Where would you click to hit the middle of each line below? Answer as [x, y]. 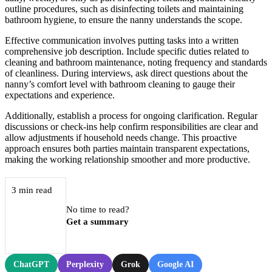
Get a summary [98, 222]
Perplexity [85, 265]
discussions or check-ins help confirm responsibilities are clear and [131, 127]
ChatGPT [31, 265]
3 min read [32, 190]
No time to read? [98, 210]
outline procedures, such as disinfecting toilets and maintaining [124, 9]
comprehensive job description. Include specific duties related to [127, 52]
